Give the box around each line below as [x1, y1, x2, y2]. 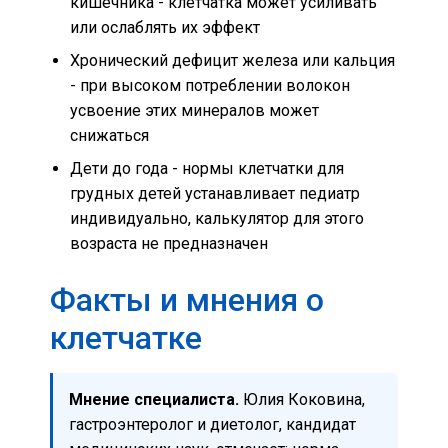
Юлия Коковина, [239, 389, 365, 409]
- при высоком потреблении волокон [70, 75, 350, 95]
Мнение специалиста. [69, 389, 239, 409]
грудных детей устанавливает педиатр [70, 183, 360, 203]
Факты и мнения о [50, 280, 324, 319]
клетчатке [50, 318, 202, 357]
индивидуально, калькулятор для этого [70, 208, 364, 228]
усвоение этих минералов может [70, 100, 319, 120]
